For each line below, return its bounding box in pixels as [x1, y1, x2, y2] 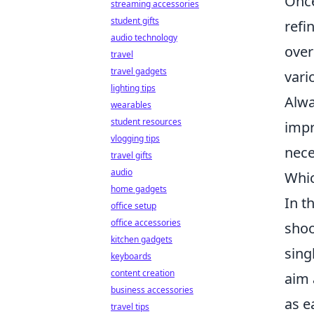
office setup [111, 200, 156, 212]
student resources [111, 116, 182, 128]
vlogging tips [111, 132, 160, 144]
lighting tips [111, 82, 156, 94]
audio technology [111, 32, 177, 43]
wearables [111, 99, 151, 111]
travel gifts [111, 149, 152, 161]
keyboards [111, 250, 151, 262]
